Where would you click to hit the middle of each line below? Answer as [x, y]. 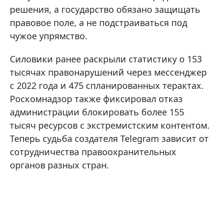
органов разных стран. [59, 165]
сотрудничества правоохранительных [93, 151]
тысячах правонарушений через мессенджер [108, 72]
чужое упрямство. [49, 36]
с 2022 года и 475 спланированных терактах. [107, 85]
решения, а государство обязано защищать [105, 9]
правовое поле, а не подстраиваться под [98, 22]
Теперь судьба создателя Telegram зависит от [109, 138]
